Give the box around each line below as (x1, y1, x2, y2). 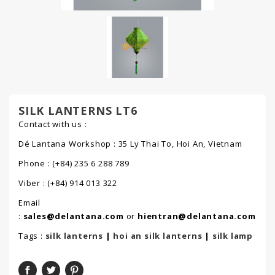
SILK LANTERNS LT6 (18, 103, 137, 118)
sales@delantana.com (23, 211, 124, 222)
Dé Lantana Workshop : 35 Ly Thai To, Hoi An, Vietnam (18, 138, 242, 149)
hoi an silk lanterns (113, 230, 203, 241)
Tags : (18, 230, 45, 241)
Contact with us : (18, 118, 87, 130)
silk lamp (212, 230, 254, 241)
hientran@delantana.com (137, 211, 256, 222)
